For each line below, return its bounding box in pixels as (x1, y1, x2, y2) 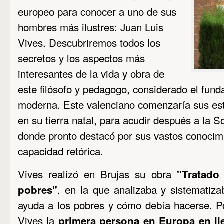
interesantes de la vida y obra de (18, 66, 164, 81)
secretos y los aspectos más (18, 50, 145, 65)
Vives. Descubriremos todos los (18, 35, 160, 50)
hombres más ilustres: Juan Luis (18, 19, 163, 34)
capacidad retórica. (18, 143, 103, 158)
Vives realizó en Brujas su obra (18, 166, 177, 181)
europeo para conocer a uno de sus (18, 4, 176, 19)
